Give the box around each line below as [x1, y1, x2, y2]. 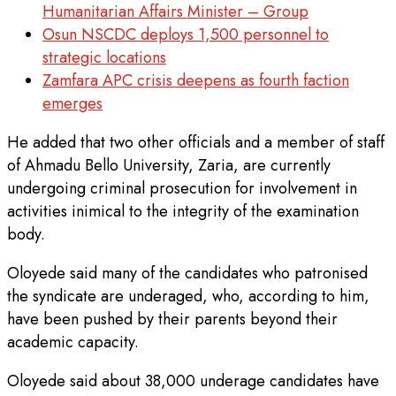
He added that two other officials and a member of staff [7, 130, 385, 154]
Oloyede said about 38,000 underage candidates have [7, 369, 379, 392]
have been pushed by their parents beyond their [7, 307, 338, 331]
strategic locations [42, 45, 166, 69]
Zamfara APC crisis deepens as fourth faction [42, 68, 349, 92]
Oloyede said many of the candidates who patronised [7, 261, 368, 285]
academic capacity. [7, 330, 139, 354]
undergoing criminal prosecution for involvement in [7, 176, 357, 200]
